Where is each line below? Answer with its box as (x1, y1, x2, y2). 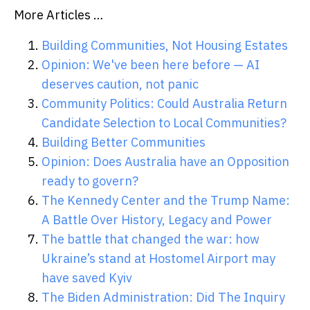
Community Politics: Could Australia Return (42, 95, 287, 111)
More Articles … (14, 6, 103, 23)
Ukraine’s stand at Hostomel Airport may (42, 250, 275, 266)
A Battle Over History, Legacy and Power (42, 211, 272, 228)
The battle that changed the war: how (42, 230, 259, 247)
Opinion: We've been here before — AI (42, 56, 259, 73)
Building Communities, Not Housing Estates (42, 37, 288, 53)
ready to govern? (42, 172, 138, 189)
